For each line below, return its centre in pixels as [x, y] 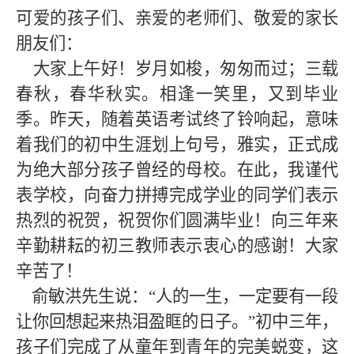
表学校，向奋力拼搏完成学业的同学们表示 [177, 195]
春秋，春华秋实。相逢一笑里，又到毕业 [177, 94]
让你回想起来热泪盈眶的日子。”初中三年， [177, 322]
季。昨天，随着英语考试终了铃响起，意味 [177, 119]
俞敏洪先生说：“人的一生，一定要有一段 [177, 296]
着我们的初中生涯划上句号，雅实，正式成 [177, 145]
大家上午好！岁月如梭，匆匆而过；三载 [177, 69]
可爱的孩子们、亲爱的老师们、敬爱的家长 [177, 18]
